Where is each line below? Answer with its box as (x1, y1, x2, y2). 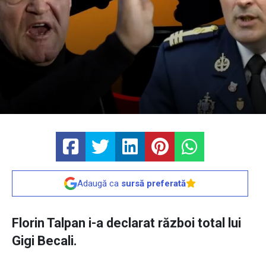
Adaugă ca (77, 178, 121, 189)
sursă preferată (121, 178, 186, 189)
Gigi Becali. (12, 233, 77, 249)
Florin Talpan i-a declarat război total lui (12, 216, 241, 231)
